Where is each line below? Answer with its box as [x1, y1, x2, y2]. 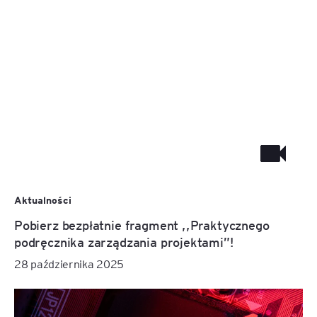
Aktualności [14, 194, 71, 207]
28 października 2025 [14, 256, 124, 272]
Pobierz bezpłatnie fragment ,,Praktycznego [14, 217, 270, 234]
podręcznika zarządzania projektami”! [14, 234, 234, 250]
